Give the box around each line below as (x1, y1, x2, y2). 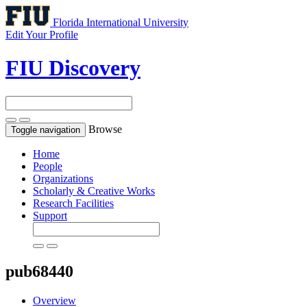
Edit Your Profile (5, 29, 78, 40)
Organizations (33, 172, 93, 184)
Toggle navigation (11, 124, 80, 135)
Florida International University (53, 16, 188, 28)
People (33, 160, 62, 172)
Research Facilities (33, 197, 114, 209)
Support (33, 209, 67, 221)
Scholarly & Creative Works (33, 184, 155, 197)
